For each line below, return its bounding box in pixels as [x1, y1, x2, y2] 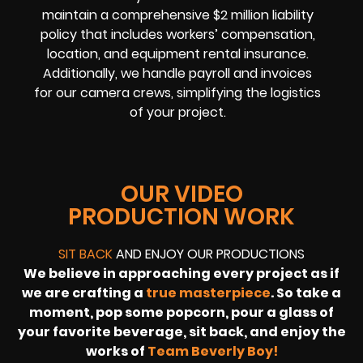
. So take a [271, 283, 341, 302]
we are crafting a [22, 283, 146, 302]
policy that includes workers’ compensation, [40, 25, 315, 45]
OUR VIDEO [120, 177, 243, 210]
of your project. [129, 103, 226, 122]
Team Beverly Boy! [147, 341, 278, 361]
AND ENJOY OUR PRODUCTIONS [113, 244, 305, 263]
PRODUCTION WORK [68, 200, 295, 233]
